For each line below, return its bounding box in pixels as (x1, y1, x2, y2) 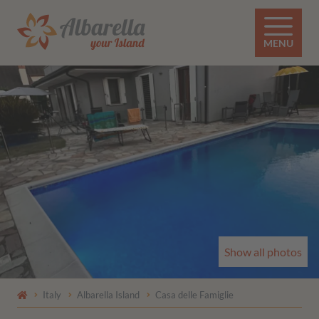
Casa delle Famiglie (155, 289, 234, 301)
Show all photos (224, 245, 302, 259)
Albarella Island (77, 289, 140, 301)
